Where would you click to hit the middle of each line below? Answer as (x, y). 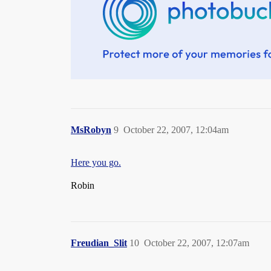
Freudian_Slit (99, 243)
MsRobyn (91, 130)
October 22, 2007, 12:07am (197, 243)
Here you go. (96, 162)
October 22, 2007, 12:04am (176, 130)
